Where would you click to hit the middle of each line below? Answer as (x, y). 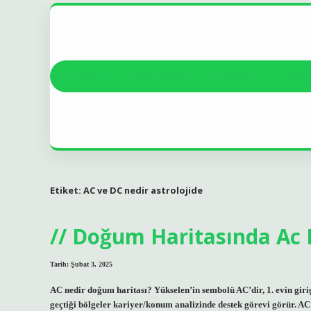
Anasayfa (85, 76)
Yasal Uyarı (236, 76)
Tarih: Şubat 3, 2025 (81, 264)
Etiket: (67, 190)
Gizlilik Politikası (159, 76)
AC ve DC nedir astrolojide (143, 190)
